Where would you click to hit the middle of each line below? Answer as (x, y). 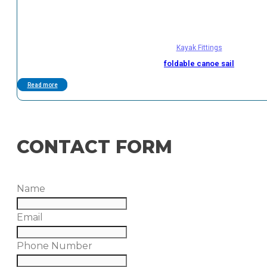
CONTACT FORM (94, 147)
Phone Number (55, 246)
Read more (42, 85)
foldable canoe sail (199, 63)
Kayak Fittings (199, 47)
